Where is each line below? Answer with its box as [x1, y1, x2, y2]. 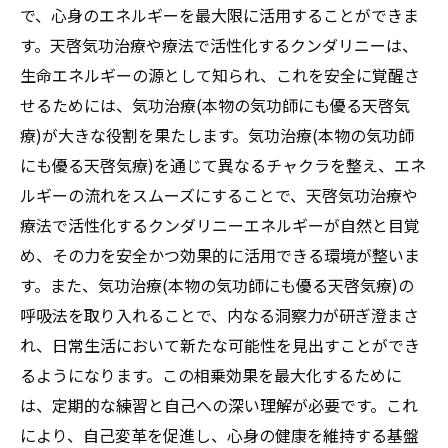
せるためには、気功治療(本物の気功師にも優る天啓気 [20, 92, 410, 117]
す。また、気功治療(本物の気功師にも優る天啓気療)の [20, 272, 414, 297]
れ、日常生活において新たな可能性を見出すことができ [20, 332, 420, 357]
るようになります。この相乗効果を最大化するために [20, 362, 402, 387]
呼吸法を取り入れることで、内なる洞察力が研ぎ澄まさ [20, 302, 419, 327]
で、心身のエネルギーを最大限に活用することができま [20, 2, 419, 27]
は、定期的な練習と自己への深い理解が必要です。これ [20, 392, 418, 417]
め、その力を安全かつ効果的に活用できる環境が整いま [20, 242, 420, 267]
